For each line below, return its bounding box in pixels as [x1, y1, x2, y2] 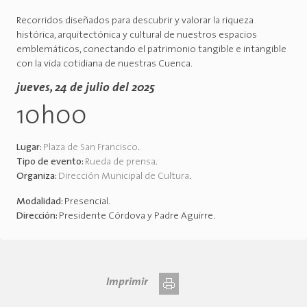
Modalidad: [16, 197, 64, 208]
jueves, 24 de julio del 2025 [16, 82, 155, 95]
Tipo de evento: [16, 157, 85, 168]
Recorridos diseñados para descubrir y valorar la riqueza [16, 16, 254, 27]
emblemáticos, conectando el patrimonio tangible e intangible [16, 45, 286, 56]
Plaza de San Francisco [43, 143, 138, 153]
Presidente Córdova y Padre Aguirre [59, 211, 213, 222]
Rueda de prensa [85, 157, 156, 168]
